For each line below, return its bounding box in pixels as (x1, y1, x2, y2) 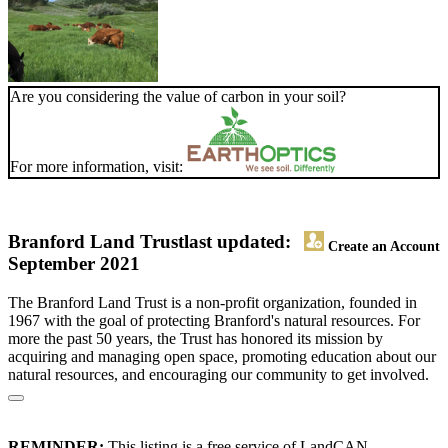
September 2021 (8, 253, 140, 275)
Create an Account (324, 238, 440, 255)
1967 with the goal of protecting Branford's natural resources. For (8, 312, 420, 330)
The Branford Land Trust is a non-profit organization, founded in (8, 294, 417, 312)
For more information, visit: (10, 158, 187, 176)
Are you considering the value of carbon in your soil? (10, 88, 346, 106)
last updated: (184, 231, 291, 253)
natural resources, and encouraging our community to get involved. (8, 366, 429, 384)
